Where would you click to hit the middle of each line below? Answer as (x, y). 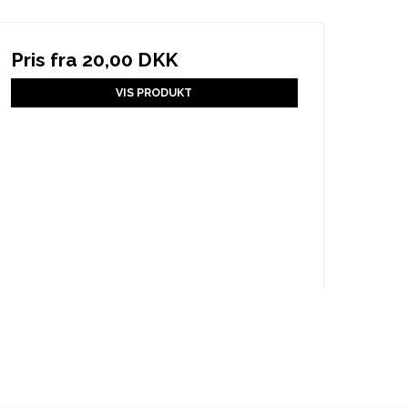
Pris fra (46, 59)
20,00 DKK (129, 59)
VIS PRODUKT (154, 92)
